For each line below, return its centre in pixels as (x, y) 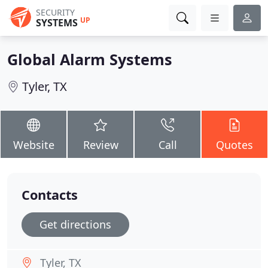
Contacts (50, 195)
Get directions (75, 224)
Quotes (234, 145)
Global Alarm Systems (90, 59)
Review (100, 145)
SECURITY (55, 12)
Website (33, 145)
